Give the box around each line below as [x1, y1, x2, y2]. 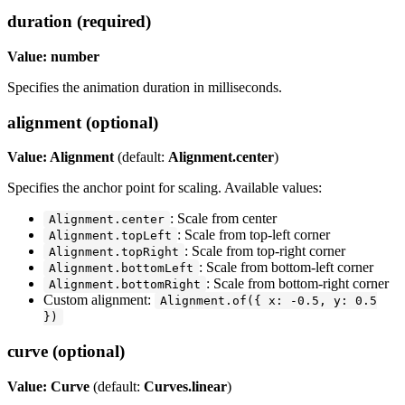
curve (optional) [7, 342, 125, 362]
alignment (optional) [7, 112, 158, 132]
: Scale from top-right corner [184, 243, 345, 259]
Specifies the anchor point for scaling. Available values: [7, 180, 322, 196]
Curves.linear [144, 378, 227, 394]
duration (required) [7, 12, 151, 32]
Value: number [7, 48, 99, 64]
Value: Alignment [7, 149, 114, 165]
